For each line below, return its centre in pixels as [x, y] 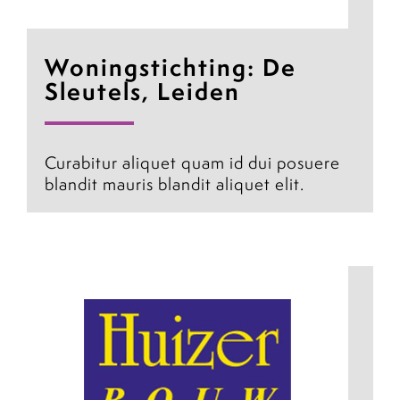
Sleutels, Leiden [142, 92]
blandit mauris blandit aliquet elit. [175, 184]
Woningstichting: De [171, 68]
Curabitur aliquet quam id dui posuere [192, 163]
